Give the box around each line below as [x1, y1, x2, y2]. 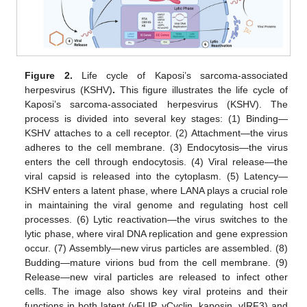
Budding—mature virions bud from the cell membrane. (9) [25, 256, 288, 268]
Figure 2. [25, 69, 73, 81]
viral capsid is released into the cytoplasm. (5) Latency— [25, 170, 288, 182]
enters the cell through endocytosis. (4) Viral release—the [25, 156, 288, 167]
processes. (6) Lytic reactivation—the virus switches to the [25, 213, 288, 225]
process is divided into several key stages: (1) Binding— [25, 112, 288, 124]
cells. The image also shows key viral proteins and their [25, 285, 288, 297]
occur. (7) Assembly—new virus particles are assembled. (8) [25, 242, 288, 254]
